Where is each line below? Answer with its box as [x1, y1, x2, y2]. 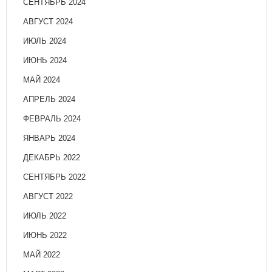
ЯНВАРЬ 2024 [23, 134, 75, 143]
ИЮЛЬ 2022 [23, 211, 66, 221]
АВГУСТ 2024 [23, 17, 73, 27]
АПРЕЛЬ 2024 [23, 95, 75, 104]
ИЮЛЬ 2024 [23, 36, 66, 46]
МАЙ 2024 [23, 75, 60, 85]
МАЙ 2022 [23, 250, 60, 260]
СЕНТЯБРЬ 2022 [23, 172, 86, 182]
